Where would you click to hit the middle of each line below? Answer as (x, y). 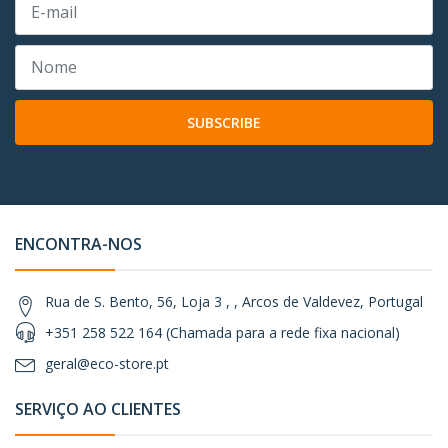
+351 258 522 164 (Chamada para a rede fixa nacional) (222, 332)
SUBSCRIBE (224, 122)
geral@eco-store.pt (107, 363)
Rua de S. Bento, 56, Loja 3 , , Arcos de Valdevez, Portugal (234, 301)
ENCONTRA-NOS (78, 243)
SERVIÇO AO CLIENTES (98, 408)
